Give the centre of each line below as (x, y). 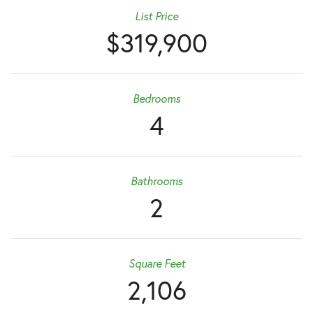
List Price (156, 16)
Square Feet (156, 263)
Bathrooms (156, 181)
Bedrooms (156, 99)
